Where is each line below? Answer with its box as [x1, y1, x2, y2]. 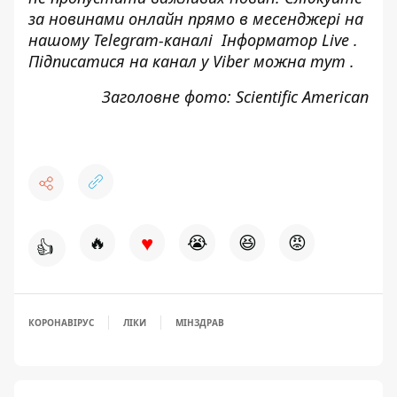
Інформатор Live [222, 29, 349, 51]
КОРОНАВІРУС [28, 316, 94, 329]
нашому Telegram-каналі [28, 29, 222, 51]
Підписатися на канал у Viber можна [28, 51, 310, 72]
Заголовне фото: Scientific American [102, 86, 369, 107]
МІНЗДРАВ [175, 316, 224, 329]
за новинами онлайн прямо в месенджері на [28, 8, 363, 29]
